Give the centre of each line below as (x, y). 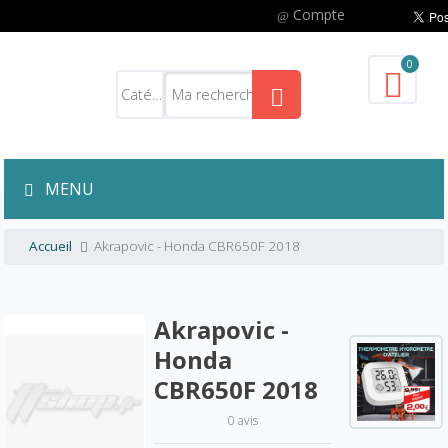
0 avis (242, 420)
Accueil (51, 246)
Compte (319, 14)
